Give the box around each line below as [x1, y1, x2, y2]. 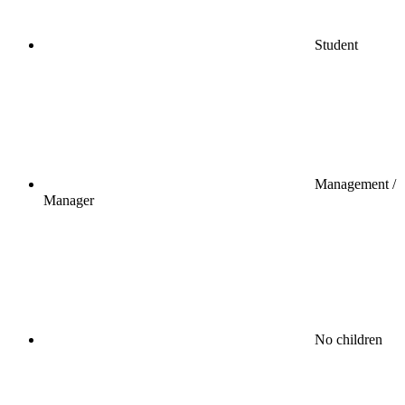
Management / [315, 175, 396, 192]
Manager [43, 192, 94, 208]
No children [315, 331, 382, 347]
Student [315, 36, 358, 52]
